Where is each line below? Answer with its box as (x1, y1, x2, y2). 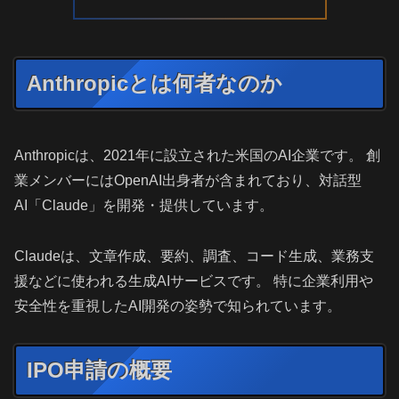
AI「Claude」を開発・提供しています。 (14, 198, 273, 214)
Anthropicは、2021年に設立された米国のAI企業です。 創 (14, 148, 380, 164)
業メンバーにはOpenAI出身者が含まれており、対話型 (14, 173, 362, 189)
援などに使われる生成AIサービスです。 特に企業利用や (14, 273, 373, 289)
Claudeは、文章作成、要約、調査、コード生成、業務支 (14, 248, 374, 265)
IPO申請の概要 (27, 358, 172, 383)
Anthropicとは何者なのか (27, 70, 282, 95)
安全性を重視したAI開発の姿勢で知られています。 (14, 298, 341, 314)
